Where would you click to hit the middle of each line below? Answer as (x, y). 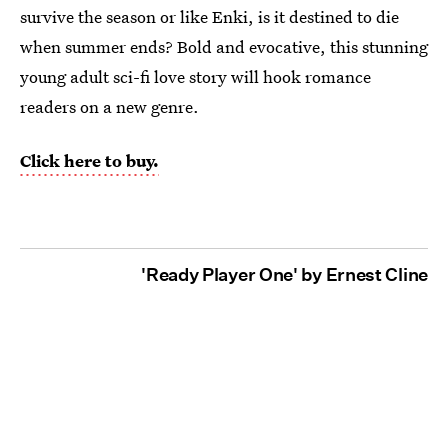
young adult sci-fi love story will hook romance (195, 77)
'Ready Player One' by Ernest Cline (284, 275)
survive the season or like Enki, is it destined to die (209, 17)
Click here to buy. (89, 161)
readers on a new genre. (109, 107)
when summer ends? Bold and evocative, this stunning (224, 47)
